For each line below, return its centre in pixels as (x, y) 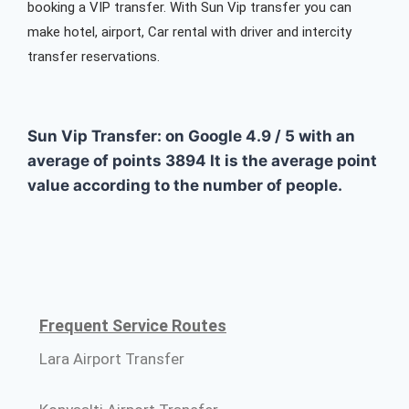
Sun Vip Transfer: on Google (136, 136)
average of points (96, 161)
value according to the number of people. (185, 186)
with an (327, 136)
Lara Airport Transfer (112, 359)
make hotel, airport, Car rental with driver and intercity (189, 32)
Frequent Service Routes (133, 326)
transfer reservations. (94, 57)
